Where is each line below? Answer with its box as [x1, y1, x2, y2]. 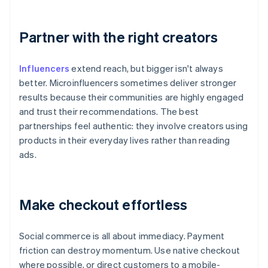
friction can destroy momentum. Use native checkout [19, 244, 240, 257]
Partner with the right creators [19, 28, 218, 47]
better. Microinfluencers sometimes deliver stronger [19, 77, 237, 89]
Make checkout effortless [19, 195, 188, 214]
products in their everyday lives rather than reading [19, 134, 230, 147]
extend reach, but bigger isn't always [69, 62, 223, 75]
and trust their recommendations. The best [19, 105, 199, 118]
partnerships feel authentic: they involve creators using [19, 120, 248, 132]
